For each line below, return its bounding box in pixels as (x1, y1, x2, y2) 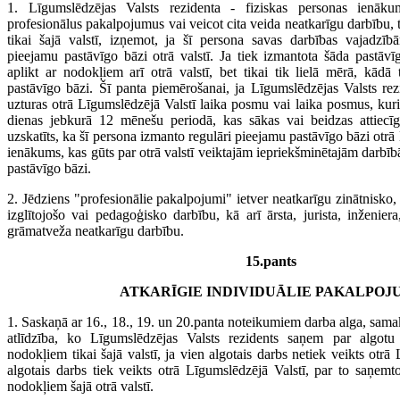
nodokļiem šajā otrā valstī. (7, 379, 154, 394)
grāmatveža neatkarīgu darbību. (7, 223, 184, 238)
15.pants (245, 254, 296, 269)
